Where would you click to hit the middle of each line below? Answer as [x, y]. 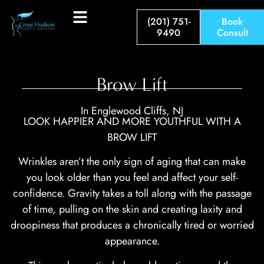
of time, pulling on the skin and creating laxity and [132, 209]
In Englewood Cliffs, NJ [132, 111]
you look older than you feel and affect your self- [132, 178]
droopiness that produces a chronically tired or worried [132, 225]
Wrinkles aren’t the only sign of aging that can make [132, 162]
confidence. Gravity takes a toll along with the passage [132, 194]
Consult [232, 33]
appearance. [132, 241]
